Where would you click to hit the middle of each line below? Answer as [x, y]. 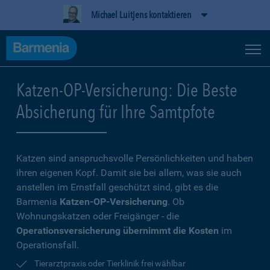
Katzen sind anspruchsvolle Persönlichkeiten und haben [135, 158]
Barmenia [38, 202]
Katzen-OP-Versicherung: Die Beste [127, 90]
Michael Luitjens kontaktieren [141, 15]
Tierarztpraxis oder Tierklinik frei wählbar [110, 263]
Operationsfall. [48, 245]
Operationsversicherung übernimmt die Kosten [118, 231]
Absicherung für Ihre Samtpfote [116, 111]
